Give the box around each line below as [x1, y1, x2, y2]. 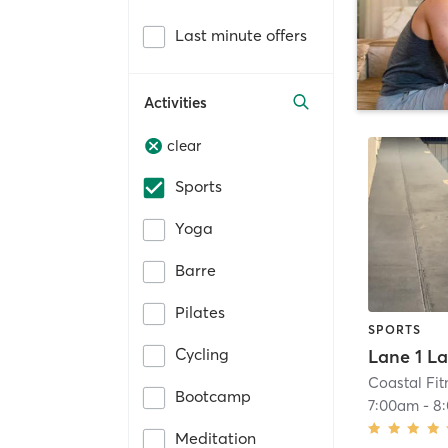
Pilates [175, 302, 225, 323]
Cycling [175, 344, 229, 365]
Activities [144, 92, 207, 112]
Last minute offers [175, 24, 307, 45]
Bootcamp [175, 386, 251, 407]
